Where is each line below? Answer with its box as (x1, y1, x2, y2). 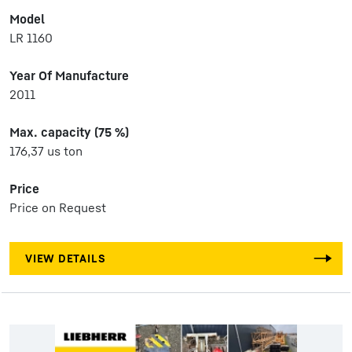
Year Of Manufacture (9, 68, 129, 83)
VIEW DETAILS (25, 251, 106, 265)
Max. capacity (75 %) (9, 124, 129, 140)
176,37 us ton (9, 143, 82, 159)
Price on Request (9, 200, 106, 215)
